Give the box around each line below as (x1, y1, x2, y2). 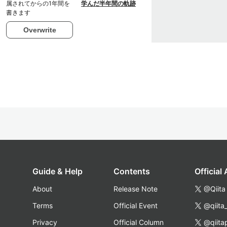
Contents (113, 166, 150, 176)
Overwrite (23, 25, 56, 34)
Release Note (113, 184, 158, 193)
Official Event (113, 201, 158, 210)
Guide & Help (32, 166, 83, 176)
